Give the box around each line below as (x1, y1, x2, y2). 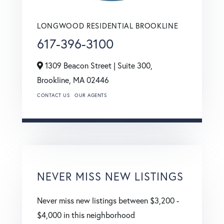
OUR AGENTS (74, 91, 106, 98)
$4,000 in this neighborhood (37, 209, 135, 220)
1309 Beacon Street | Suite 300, (43, 59, 152, 70)
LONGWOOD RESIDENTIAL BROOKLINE (37, 20, 178, 30)
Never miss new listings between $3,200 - (37, 194, 179, 205)
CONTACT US (37, 91, 69, 98)
